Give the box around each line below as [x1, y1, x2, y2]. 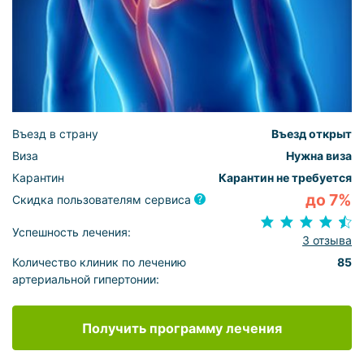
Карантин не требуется [219, 170, 352, 184]
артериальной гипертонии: [12, 272, 159, 287]
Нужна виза [286, 148, 352, 162]
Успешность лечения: [12, 224, 131, 239]
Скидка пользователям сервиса [12, 192, 194, 206]
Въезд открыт [271, 126, 352, 141]
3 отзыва [302, 233, 352, 247]
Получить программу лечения [82, 319, 282, 336]
